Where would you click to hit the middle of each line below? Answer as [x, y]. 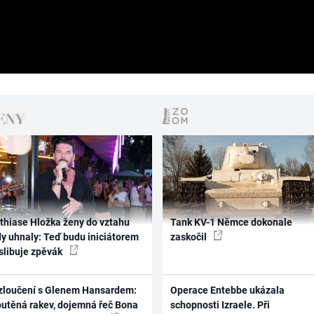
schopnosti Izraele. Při [220, 305]
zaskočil [189, 237]
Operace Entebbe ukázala [227, 291]
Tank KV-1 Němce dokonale [231, 222]
